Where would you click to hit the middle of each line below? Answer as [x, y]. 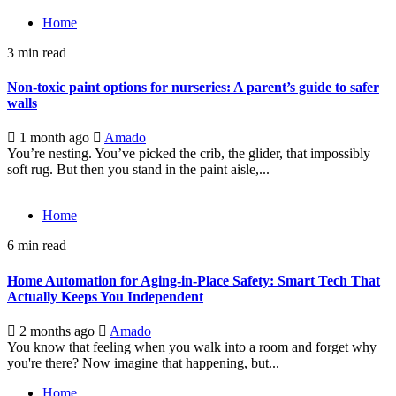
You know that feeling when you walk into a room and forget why [192, 346]
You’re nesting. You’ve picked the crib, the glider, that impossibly [189, 154]
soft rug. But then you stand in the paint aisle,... [138, 170]
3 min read [37, 52]
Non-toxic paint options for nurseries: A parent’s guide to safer [193, 88]
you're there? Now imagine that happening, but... [143, 362]
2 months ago [57, 331]
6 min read [37, 246]
